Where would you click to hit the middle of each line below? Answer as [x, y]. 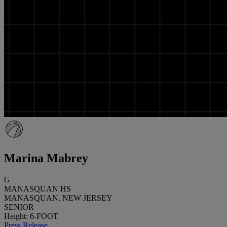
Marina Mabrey [46, 158]
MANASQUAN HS [37, 188]
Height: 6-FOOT [31, 216]
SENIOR [19, 207]
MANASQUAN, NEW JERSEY [58, 198]
